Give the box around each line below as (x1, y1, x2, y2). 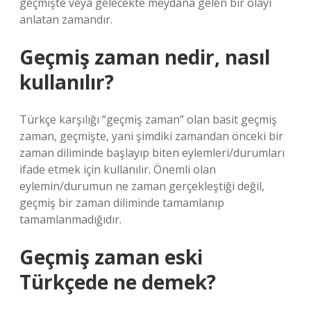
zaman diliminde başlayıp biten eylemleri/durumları (19, 145, 285, 160)
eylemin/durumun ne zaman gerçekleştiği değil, (19, 178, 264, 194)
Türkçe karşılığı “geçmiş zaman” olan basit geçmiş (19, 112, 277, 127)
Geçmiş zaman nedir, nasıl (19, 44, 270, 70)
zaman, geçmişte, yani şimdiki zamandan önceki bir (19, 128, 283, 144)
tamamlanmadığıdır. (19, 212, 121, 227)
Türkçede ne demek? (19, 269, 216, 295)
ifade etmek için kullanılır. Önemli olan (19, 162, 216, 177)
